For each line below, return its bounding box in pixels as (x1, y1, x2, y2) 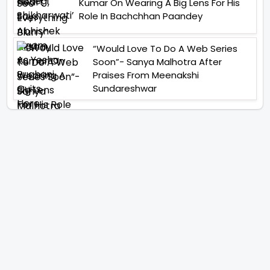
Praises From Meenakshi (93, 68, 199, 81)
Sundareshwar (93, 81, 157, 95)
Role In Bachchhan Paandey (79, 9, 202, 22)
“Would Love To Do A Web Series (93, 42, 237, 55)
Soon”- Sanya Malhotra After (93, 55, 222, 68)
